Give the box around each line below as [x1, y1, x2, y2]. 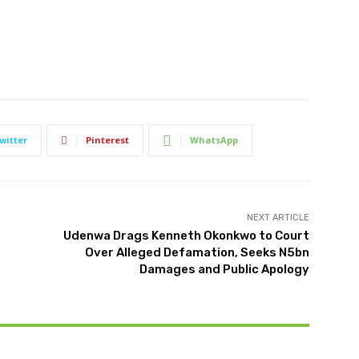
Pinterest [86, 134, 129, 147]
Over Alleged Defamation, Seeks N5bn [84, 245, 309, 260]
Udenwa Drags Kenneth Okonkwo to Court [63, 228, 309, 244]
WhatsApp [190, 134, 238, 147]
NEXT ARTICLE [246, 212, 309, 224]
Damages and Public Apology [139, 262, 309, 277]
